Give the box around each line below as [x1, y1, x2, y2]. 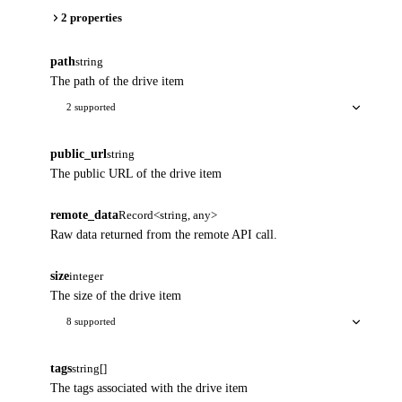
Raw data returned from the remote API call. [50, 228, 277, 242]
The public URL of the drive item [50, 167, 222, 181]
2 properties [61, 11, 122, 25]
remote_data [50, 208, 118, 223]
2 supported [66, 101, 116, 113]
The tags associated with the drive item [50, 381, 248, 396]
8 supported [66, 316, 116, 328]
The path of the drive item [50, 74, 184, 89]
